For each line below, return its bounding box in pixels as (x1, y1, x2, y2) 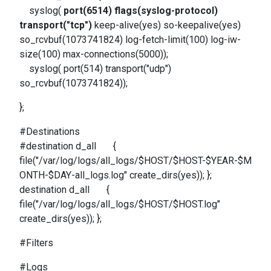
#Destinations (19, 126, 80, 137)
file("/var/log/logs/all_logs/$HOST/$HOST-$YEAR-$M (19, 155, 252, 166)
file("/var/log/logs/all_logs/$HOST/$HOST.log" (19, 198, 220, 210)
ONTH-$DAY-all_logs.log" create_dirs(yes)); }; (19, 169, 212, 181)
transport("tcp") (19, 19, 94, 31)
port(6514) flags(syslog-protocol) (64, 5, 220, 16)
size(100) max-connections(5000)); (19, 48, 168, 60)
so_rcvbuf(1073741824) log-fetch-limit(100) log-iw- (19, 34, 241, 45)
